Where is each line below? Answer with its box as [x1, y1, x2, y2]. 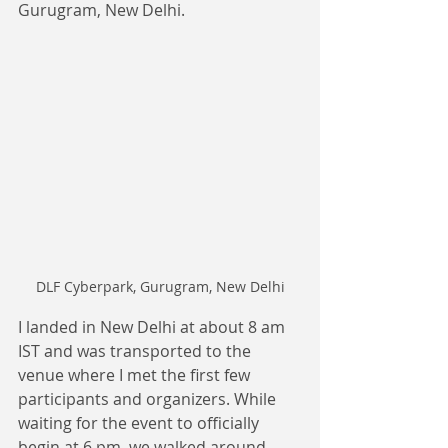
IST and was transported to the [18, 340, 255, 362]
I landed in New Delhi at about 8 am [18, 316, 289, 338]
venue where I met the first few [18, 364, 254, 386]
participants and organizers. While [18, 388, 280, 410]
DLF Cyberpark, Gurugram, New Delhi [35, 277, 285, 296]
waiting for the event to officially [18, 412, 263, 434]
